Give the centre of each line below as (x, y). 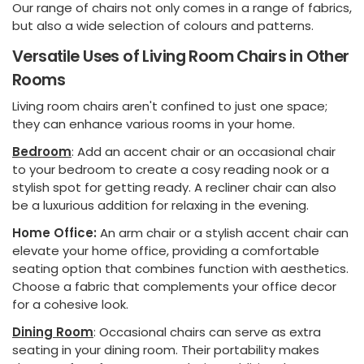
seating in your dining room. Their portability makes (166, 350)
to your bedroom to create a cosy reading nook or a (171, 170)
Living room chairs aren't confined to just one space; (170, 106)
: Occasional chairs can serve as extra (207, 332)
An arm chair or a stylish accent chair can (223, 233)
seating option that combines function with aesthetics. (180, 269)
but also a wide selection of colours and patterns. (163, 25)
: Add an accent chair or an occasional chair (204, 152)
